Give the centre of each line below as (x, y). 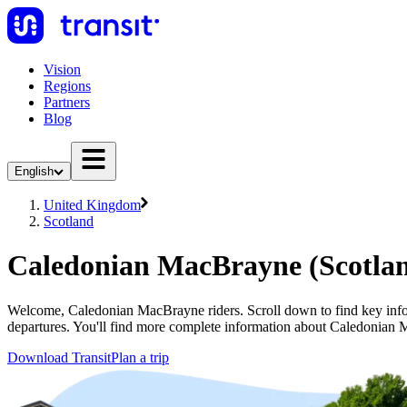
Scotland (69, 221)
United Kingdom (92, 205)
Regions (67, 86)
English (34, 171)
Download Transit (59, 357)
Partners (67, 102)
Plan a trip (140, 357)
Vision (62, 69)
